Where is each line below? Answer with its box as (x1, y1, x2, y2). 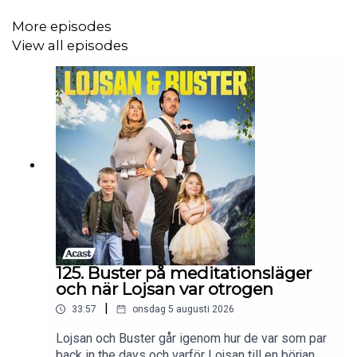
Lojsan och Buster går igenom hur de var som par (56, 331, 327, 347)
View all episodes (12, 37, 128, 53)
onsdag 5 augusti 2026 (132, 304, 234, 316)
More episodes (12, 18, 112, 34)
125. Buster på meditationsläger (56, 263, 312, 284)
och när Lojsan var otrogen (56, 279, 273, 300)
